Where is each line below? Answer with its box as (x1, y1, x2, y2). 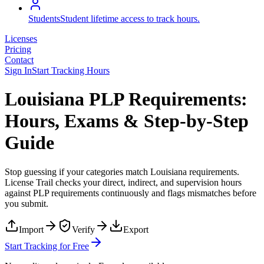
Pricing (5, 44, 31, 54)
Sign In (5, 65, 32, 75)
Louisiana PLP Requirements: (5, 88, 247, 110)
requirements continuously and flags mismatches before (49, 187, 256, 198)
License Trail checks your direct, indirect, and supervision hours (5, 177, 242, 187)
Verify (72, 224, 95, 235)
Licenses (5, 34, 37, 44)
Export (123, 224, 148, 235)
